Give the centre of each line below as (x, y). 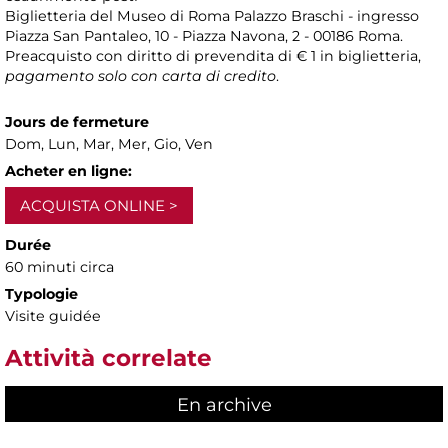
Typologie (41, 294)
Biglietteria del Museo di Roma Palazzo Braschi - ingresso (212, 16)
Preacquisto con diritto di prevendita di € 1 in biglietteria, (213, 56)
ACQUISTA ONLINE (92, 206)
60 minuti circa (59, 267)
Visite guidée (53, 316)
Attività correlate (108, 358)
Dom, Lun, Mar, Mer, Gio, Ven (109, 144)
